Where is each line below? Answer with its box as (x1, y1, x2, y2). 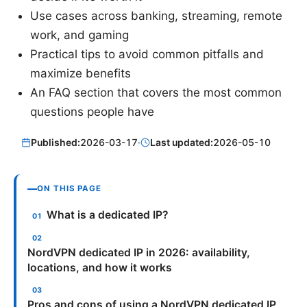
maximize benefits (30, 66, 131, 80)
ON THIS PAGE (37, 184, 102, 194)
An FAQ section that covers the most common (30, 85, 282, 99)
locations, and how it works (27, 260, 172, 274)
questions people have (30, 104, 154, 119)
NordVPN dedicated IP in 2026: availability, (27, 245, 250, 259)
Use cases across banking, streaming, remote (30, 8, 282, 23)
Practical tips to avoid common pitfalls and (30, 47, 264, 61)
